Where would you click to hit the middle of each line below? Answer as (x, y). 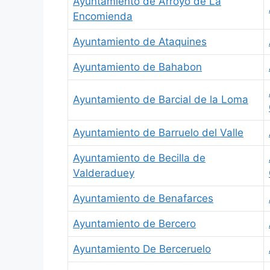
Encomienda (103, 16)
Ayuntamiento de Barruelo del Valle (158, 132)
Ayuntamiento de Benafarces (143, 198)
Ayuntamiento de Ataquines (140, 41)
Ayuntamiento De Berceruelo (142, 249)
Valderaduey (104, 173)
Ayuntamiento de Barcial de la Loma (161, 99)
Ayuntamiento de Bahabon (137, 67)
